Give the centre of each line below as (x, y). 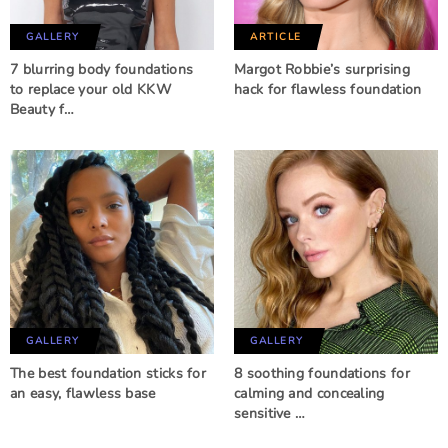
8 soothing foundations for (322, 373)
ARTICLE (276, 37)
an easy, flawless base (83, 393)
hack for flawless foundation (328, 89)
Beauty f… (42, 109)
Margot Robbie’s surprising (322, 69)
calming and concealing (309, 393)
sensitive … (270, 413)
